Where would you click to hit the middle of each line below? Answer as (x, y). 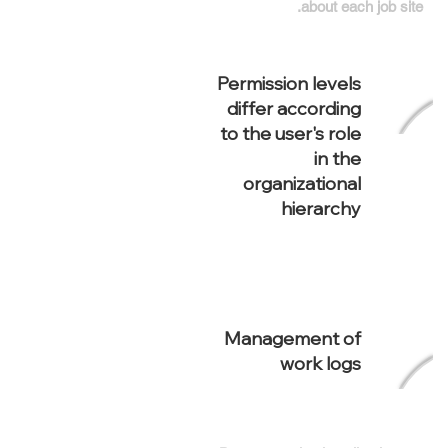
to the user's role (290, 133)
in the (337, 158)
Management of (292, 338)
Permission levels (289, 83)
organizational (302, 183)
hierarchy (321, 208)
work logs (320, 363)
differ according (294, 108)
